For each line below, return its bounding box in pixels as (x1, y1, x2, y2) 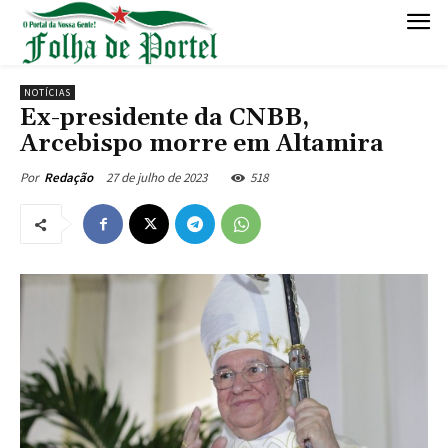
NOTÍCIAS (24, 86, 71, 100)
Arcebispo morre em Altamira (20, 129, 384, 160)
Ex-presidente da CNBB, (20, 103, 309, 134)
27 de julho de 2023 (106, 169, 207, 187)
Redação (44, 169, 93, 187)
